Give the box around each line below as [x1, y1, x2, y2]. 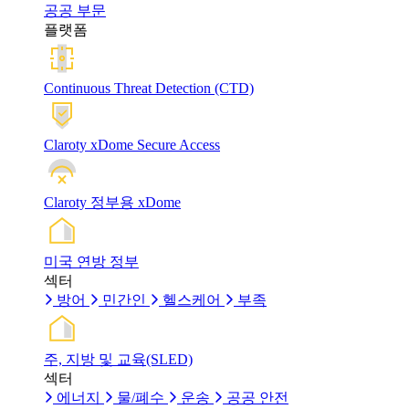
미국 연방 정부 [44, 253, 139, 269]
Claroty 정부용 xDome [44, 194, 181, 210]
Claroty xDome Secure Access [44, 136, 220, 152]
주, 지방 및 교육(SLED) [44, 351, 193, 367]
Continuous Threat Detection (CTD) [44, 79, 254, 96]
